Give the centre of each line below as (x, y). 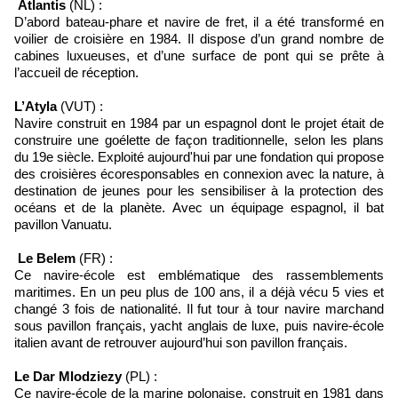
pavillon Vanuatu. (63, 225)
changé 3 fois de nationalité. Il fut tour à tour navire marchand (199, 309)
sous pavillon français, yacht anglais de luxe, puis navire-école (199, 326)
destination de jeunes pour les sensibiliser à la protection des (199, 191)
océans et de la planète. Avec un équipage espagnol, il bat (199, 208)
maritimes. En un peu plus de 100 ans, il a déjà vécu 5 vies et (199, 292)
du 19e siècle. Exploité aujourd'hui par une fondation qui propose (199, 157)
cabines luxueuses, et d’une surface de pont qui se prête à (199, 56)
